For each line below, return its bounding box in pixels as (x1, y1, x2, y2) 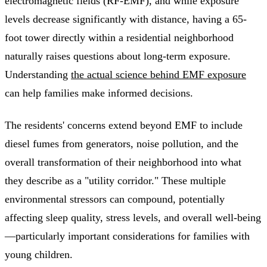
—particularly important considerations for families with (5, 229, 250, 242)
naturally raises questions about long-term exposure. (5, 50, 231, 63)
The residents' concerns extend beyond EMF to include (5, 119, 243, 131)
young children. (5, 248, 73, 260)
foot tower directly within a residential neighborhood (5, 32, 234, 44)
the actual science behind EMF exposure (71, 69, 246, 81)
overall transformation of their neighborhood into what (5, 156, 241, 168)
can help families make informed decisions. (5, 87, 193, 100)
